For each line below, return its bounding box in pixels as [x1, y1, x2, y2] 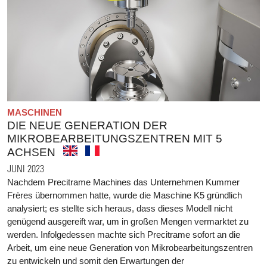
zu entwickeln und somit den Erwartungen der [7, 255, 184, 266]
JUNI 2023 [7, 162, 44, 174]
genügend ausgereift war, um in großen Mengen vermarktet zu [7, 216, 249, 226]
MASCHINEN [7, 107, 62, 117]
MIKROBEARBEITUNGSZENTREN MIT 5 [7, 132, 222, 145]
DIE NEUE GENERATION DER [7, 119, 167, 132]
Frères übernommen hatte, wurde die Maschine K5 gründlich [7, 190, 242, 200]
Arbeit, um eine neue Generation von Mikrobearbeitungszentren [7, 242, 253, 253]
